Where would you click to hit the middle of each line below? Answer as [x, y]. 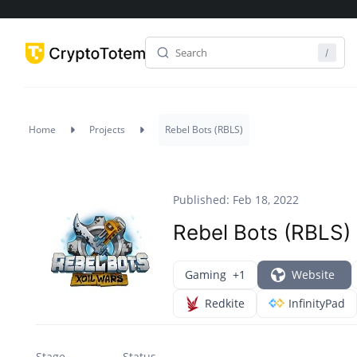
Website [313, 275]
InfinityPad [317, 304]
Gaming [206, 275]
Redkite [225, 304]
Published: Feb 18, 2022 [236, 200]
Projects [107, 129]
